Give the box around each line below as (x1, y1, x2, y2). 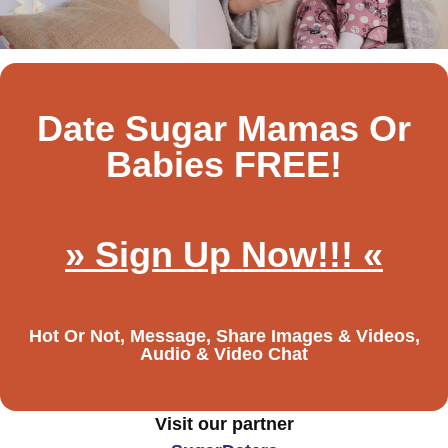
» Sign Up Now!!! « (65, 233, 383, 275)
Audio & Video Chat (140, 343, 308, 364)
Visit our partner (154, 413, 294, 434)
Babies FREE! (106, 143, 342, 185)
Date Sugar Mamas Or (37, 107, 411, 149)
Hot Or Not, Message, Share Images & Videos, (28, 325, 420, 346)
